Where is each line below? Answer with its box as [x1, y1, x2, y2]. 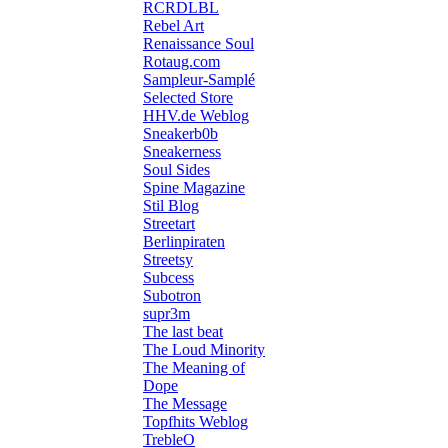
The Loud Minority [143, 341, 265, 359]
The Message [143, 395, 227, 413]
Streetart [143, 215, 195, 233]
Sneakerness [143, 143, 221, 161]
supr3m [143, 305, 190, 323]
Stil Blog [143, 197, 199, 215]
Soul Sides [143, 161, 210, 179]
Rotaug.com [143, 53, 220, 71]
